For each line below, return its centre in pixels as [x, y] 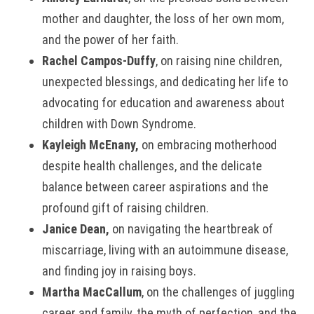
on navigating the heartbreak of [191, 228]
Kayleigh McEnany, [90, 144]
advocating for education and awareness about [163, 102]
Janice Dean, [76, 228]
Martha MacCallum [92, 292]
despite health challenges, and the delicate [152, 165]
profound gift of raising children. [128, 207]
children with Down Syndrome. [121, 123]
